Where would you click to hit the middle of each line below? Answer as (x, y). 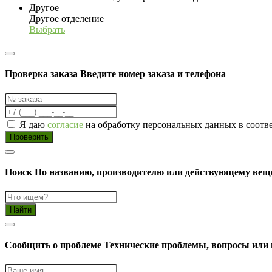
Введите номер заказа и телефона (153, 74)
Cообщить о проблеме (54, 245)
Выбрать (47, 29)
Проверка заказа (42, 74)
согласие (65, 124)
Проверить (29, 137)
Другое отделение (66, 19)
